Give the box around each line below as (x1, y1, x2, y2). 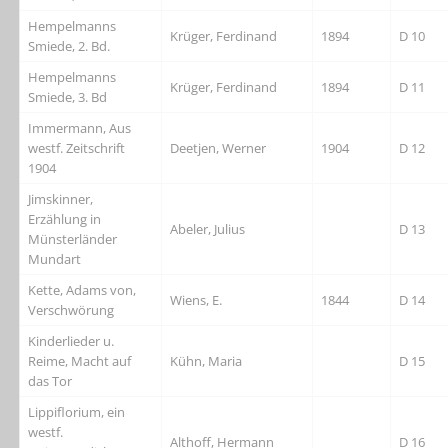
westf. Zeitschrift (28, 139, 126, 158)
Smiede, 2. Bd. (28, 37, 111, 56)
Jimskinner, (28, 190, 94, 209)
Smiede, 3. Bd (28, 88, 108, 107)
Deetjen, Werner (170, 139, 267, 158)
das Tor (28, 372, 73, 391)
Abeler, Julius (170, 220, 246, 239)
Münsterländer (28, 230, 118, 249)
